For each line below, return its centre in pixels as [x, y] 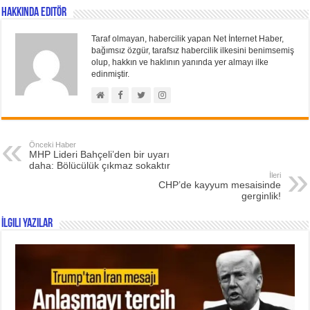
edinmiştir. [111, 74]
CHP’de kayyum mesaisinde [219, 184]
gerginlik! [261, 195]
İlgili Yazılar [27, 224]
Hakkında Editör [34, 12]
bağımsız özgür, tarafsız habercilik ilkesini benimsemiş [193, 50]
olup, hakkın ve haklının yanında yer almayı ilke [180, 62]
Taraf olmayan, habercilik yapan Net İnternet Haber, [188, 38]
